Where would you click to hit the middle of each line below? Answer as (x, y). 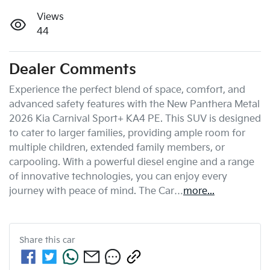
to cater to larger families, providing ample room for (127, 133)
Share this (41, 240)
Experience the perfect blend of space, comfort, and (127, 90)
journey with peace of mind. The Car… (96, 191)
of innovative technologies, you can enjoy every (118, 177)
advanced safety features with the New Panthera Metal (134, 104)
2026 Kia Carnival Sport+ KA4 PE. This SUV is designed (135, 119)
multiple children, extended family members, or (117, 148)
